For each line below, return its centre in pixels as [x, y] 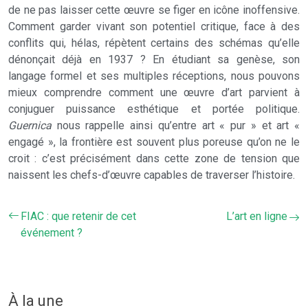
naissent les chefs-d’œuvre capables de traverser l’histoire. [152, 175]
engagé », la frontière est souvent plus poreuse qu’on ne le [154, 142]
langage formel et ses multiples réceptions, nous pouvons [154, 76]
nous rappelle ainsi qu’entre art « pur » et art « [176, 125]
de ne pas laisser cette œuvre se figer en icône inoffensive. [154, 10]
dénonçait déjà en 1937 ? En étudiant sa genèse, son [154, 59]
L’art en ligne [257, 216]
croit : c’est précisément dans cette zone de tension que [154, 158]
